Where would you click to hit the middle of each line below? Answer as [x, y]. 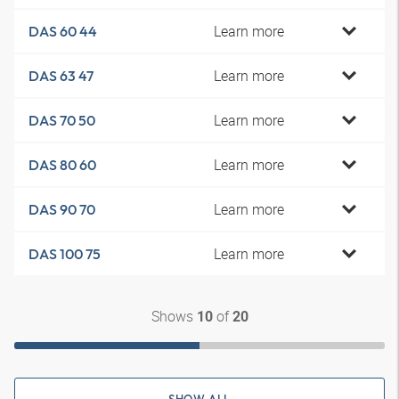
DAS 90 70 [62, 209]
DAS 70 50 [62, 120]
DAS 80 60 [62, 165]
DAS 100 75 [65, 254]
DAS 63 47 [61, 76]
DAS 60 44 [63, 31]
